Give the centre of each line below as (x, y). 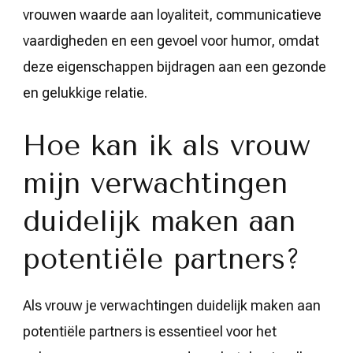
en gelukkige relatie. (85, 92)
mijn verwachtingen (155, 183)
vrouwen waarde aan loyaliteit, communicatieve (172, 14)
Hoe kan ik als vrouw (167, 145)
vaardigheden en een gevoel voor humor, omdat (171, 40)
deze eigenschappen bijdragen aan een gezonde (175, 66)
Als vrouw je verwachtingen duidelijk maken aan (172, 305)
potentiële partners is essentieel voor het (150, 331)
